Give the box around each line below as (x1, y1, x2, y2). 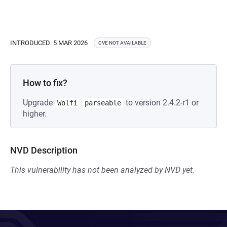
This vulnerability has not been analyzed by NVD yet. (10, 165, 195, 175)
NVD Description (10, 145, 78, 156)
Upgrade (23, 98, 55, 107)
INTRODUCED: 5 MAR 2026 (10, 39, 88, 47)
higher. (23, 109, 47, 119)
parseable (85, 99, 121, 107)
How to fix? (23, 78, 67, 88)
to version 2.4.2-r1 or (124, 98, 199, 107)
